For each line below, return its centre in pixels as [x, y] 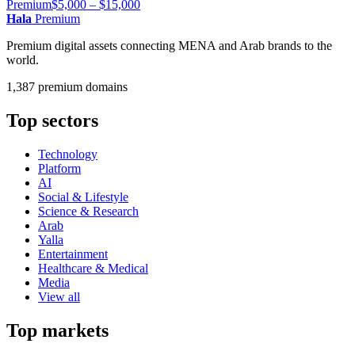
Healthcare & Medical [93, 268]
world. [23, 60]
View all [59, 296]
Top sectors [52, 120]
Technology [68, 154]
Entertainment [73, 254]
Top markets [57, 330]
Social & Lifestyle [83, 197]
